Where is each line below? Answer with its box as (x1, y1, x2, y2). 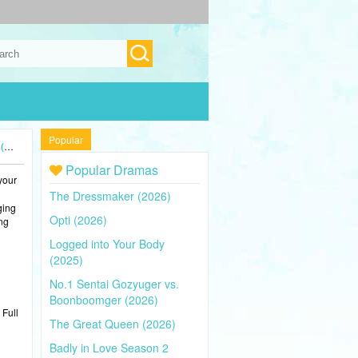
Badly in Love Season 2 (50, 340, 169, 356)
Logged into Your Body (50, 236, 165, 252)
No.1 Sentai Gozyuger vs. (50, 276, 179, 292)
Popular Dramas (62, 161, 158, 179)
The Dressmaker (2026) (50, 188, 171, 204)
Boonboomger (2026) (50, 292, 158, 308)
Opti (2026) (50, 212, 107, 228)
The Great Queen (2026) (50, 316, 176, 332)
